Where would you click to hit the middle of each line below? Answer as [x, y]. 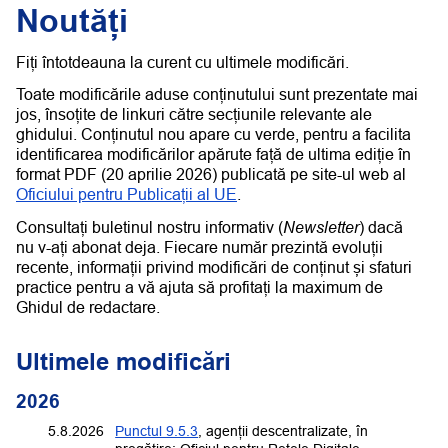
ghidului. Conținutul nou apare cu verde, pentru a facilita [213, 134]
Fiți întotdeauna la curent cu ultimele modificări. [182, 61]
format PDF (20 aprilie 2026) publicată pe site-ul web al [211, 174]
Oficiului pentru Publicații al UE [126, 194]
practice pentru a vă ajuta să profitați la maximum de [199, 287]
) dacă [381, 227]
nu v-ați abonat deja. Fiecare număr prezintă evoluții [199, 247]
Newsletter [321, 227]
